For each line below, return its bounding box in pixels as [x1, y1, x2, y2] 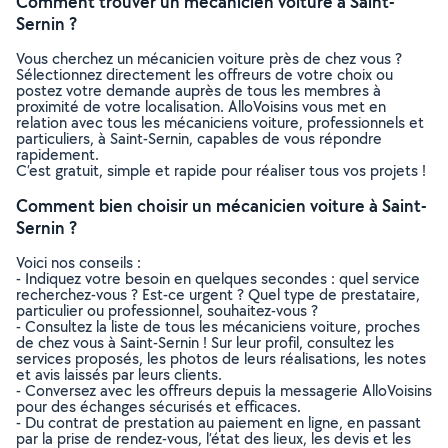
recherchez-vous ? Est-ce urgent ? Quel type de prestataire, [16, 284, 420, 305]
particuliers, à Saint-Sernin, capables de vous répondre [16, 128, 382, 149]
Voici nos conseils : [16, 252, 141, 273]
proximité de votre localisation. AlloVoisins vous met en [16, 96, 386, 117]
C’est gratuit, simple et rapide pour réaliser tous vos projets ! [16, 160, 426, 181]
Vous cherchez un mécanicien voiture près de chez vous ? [16, 48, 402, 69]
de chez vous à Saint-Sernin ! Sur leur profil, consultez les [16, 332, 394, 353]
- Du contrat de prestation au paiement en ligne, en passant [16, 412, 421, 433]
